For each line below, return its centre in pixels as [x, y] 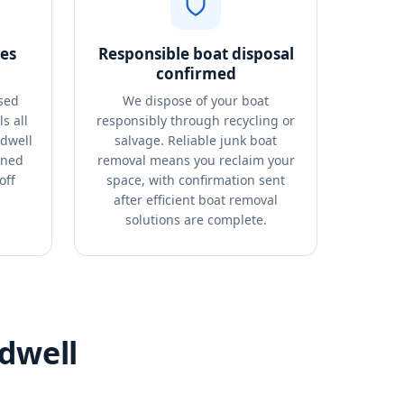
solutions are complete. [196, 220]
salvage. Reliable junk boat [196, 140]
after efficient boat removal [196, 200]
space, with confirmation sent [196, 180]
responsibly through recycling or [196, 120]
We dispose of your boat [196, 101]
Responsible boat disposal [196, 54]
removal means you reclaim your [196, 160]
